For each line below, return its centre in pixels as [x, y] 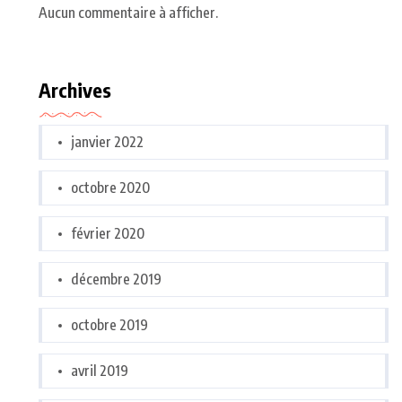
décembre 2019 [116, 280]
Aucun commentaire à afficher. [128, 13]
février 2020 [108, 234]
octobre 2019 [109, 325]
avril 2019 [100, 371]
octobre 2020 [110, 188]
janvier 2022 [107, 142]
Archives [75, 90]
